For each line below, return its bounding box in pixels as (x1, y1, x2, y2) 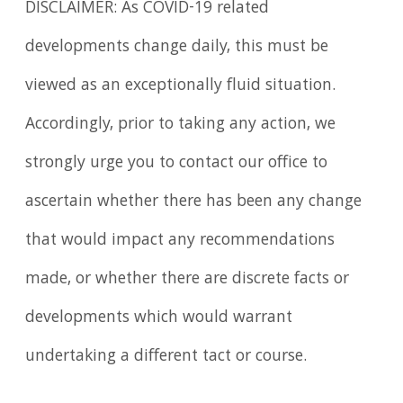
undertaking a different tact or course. (25, 343, 308, 371)
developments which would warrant (25, 304, 293, 332)
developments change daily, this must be (25, 33, 329, 61)
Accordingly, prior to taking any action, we (25, 111, 336, 139)
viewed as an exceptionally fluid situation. (25, 72, 336, 100)
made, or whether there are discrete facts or (25, 265, 350, 293)
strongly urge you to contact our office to (25, 149, 328, 177)
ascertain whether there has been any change (25, 188, 363, 216)
